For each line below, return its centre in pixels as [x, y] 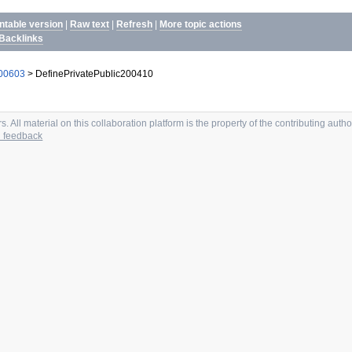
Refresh [135, 24]
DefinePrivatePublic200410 [93, 73]
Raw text [90, 24]
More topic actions [201, 24]
